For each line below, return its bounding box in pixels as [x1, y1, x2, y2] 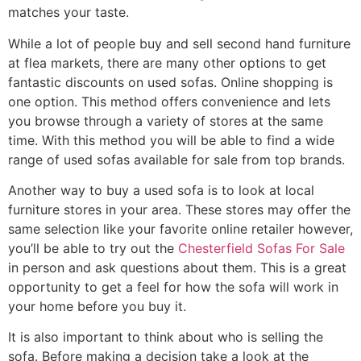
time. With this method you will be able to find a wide [8, 131, 334, 148]
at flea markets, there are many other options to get [8, 54, 326, 71]
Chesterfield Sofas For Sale [178, 239, 345, 256]
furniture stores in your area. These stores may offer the [8, 201, 351, 218]
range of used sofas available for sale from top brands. [8, 151, 345, 168]
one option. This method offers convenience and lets [8, 93, 330, 110]
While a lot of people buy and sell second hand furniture [8, 35, 351, 52]
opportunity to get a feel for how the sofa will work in [8, 278, 338, 295]
